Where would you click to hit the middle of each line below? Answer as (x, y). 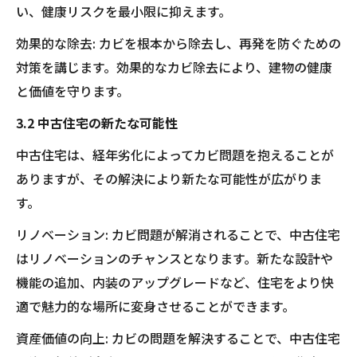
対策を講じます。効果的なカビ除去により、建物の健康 (174, 67)
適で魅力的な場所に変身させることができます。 (155, 306)
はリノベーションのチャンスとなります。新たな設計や (175, 258)
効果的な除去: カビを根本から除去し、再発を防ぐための (178, 43)
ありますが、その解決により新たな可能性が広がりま (169, 178)
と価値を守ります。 (73, 91)
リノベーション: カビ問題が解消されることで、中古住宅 (178, 234)
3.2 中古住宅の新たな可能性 (97, 123)
